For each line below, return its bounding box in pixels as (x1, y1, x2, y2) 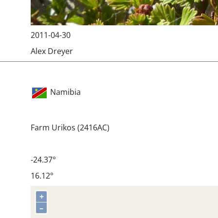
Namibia (50, 87, 81, 98)
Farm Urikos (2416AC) (31, 122, 109, 133)
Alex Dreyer (31, 45, 73, 56)
